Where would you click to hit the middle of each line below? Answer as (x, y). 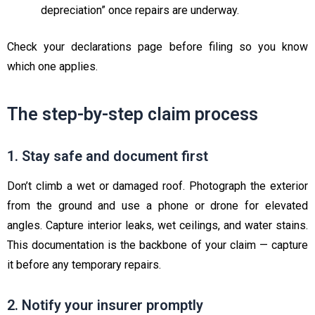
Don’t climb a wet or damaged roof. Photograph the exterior (157, 186)
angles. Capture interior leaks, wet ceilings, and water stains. (157, 225)
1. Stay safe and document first (108, 156)
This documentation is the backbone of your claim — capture (157, 245)
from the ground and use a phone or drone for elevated (157, 205)
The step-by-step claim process (133, 114)
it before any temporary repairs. (84, 264)
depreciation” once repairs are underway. (140, 11)
